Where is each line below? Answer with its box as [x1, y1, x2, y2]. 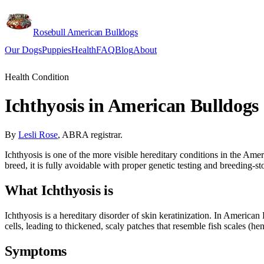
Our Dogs [5, 45, 42, 55]
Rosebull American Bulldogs [33, 27, 138, 37]
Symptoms [5, 243, 67, 259]
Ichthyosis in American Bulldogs [5, 95, 259, 117]
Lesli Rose [18, 129, 58, 140]
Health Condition [5, 72, 69, 82]
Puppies [42, 45, 71, 55]
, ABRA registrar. [58, 129, 123, 140]
